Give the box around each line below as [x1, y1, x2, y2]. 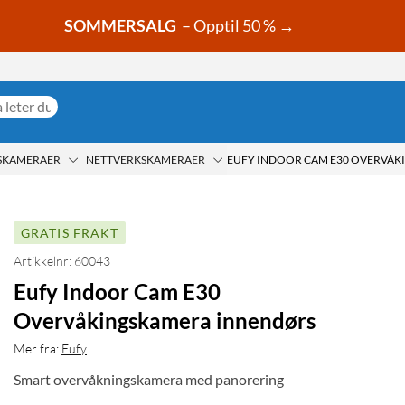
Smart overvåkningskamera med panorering [14, 371, 284, 389]
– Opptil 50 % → [176, 15, 297, 36]
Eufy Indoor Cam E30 [14, 278, 221, 306]
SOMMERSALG [64, 15, 176, 36]
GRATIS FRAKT [21, 225, 119, 241]
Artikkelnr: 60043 [14, 253, 110, 269]
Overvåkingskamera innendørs [14, 307, 316, 334]
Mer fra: [14, 341, 59, 357]
